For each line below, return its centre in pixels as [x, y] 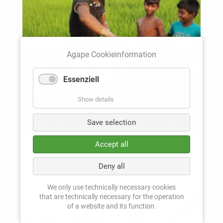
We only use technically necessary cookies [111, 187]
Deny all [111, 166]
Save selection [111, 122]
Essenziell [81, 79]
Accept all [111, 144]
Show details [96, 99]
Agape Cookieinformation [111, 54]
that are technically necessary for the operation [111, 196]
